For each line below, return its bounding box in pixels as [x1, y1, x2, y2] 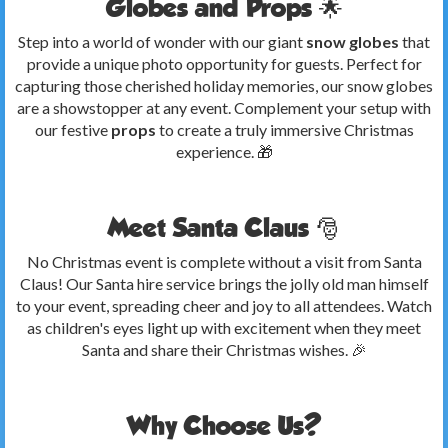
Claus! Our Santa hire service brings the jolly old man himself [19, 274, 429, 293]
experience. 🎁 [175, 142, 273, 161]
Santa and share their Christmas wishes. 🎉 [81, 340, 367, 359]
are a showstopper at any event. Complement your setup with [17, 98, 431, 117]
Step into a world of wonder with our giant [18, 32, 306, 51]
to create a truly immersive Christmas [155, 120, 414, 139]
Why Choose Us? [127, 411, 321, 440]
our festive [34, 120, 111, 139]
